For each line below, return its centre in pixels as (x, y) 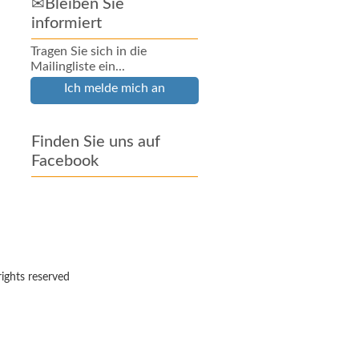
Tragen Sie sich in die (88, 51)
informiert (66, 23)
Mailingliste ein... (77, 67)
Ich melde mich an (114, 88)
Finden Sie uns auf (95, 142)
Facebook (65, 161)
